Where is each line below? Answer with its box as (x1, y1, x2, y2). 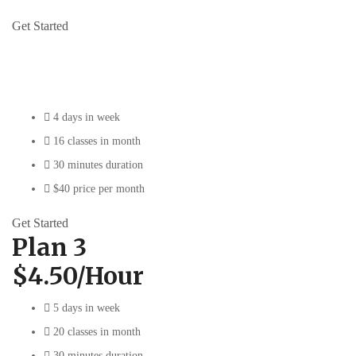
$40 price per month (53, 182, 145, 195)
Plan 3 (12, 231, 87, 262)
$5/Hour (12, 68, 99, 98)
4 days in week (53, 110, 120, 123)
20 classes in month (53, 325, 141, 338)
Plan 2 (12, 37, 80, 66)
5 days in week (53, 301, 120, 314)
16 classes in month (53, 134, 141, 147)
